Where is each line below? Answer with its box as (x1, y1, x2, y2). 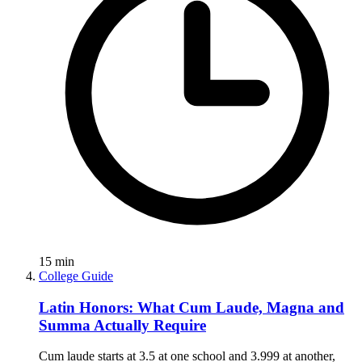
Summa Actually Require (39, 316, 206, 334)
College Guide (39, 268, 113, 283)
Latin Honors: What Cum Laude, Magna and (39, 298, 344, 316)
